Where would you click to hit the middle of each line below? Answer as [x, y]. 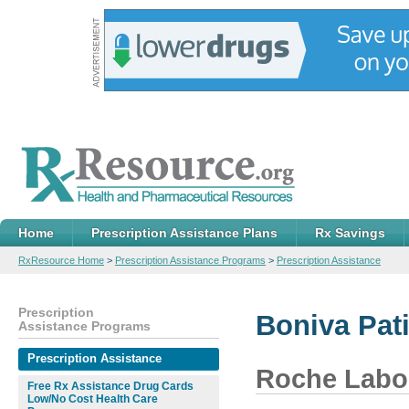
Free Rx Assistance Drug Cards [110, 386]
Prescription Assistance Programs [190, 260]
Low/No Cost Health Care [93, 399]
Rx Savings [350, 233]
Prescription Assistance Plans [184, 233]
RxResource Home [61, 260]
